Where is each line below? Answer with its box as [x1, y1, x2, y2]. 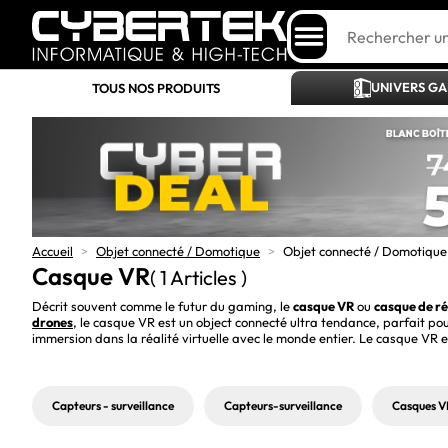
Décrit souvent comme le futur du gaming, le [32, 298, 293, 314]
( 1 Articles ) [150, 265, 247, 290]
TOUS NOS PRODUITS [92, 79, 220, 96]
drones [32, 314, 73, 330]
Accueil [32, 243, 73, 259]
